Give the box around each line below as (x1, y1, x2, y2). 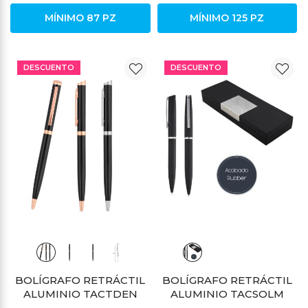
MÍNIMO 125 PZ (190, 11, 265, 24)
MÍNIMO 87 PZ (44, 11, 116, 24)
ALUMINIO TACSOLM (170, 287, 284, 301)
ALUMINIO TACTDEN (23, 287, 137, 301)
